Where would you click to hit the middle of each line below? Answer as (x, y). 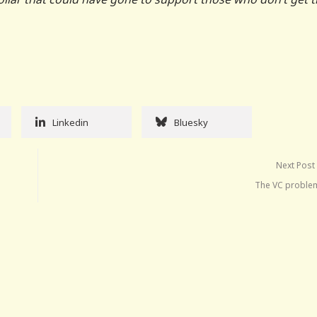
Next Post (296, 165)
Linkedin (70, 122)
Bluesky (191, 122)
